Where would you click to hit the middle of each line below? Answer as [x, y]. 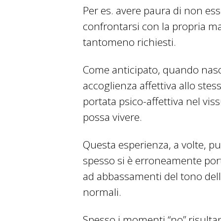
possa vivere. [112, 117]
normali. [102, 192]
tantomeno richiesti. [129, 42]
